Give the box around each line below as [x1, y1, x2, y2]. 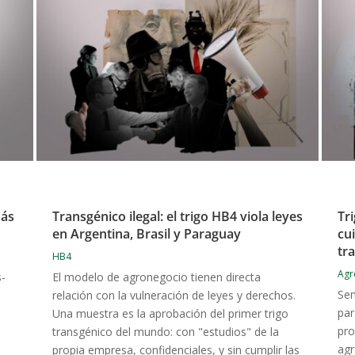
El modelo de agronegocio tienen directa [52, 269, 261, 285]
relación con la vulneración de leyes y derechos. [52, 288, 296, 303]
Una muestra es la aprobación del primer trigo [52, 306, 288, 322]
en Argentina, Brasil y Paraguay [52, 225, 241, 243]
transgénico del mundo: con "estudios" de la [52, 324, 279, 340]
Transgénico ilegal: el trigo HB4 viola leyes [52, 208, 303, 226]
